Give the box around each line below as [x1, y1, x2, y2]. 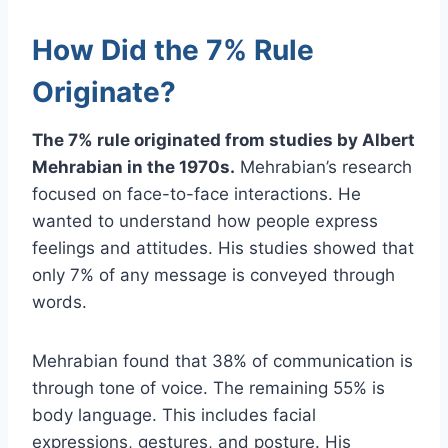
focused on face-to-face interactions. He [32, 183, 361, 204]
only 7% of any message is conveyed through [32, 264, 395, 285]
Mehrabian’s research [235, 156, 412, 177]
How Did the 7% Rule [32, 32, 314, 67]
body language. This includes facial [32, 404, 316, 425]
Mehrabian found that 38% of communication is [32, 350, 413, 371]
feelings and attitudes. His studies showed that [32, 237, 414, 258]
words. [32, 291, 87, 312]
